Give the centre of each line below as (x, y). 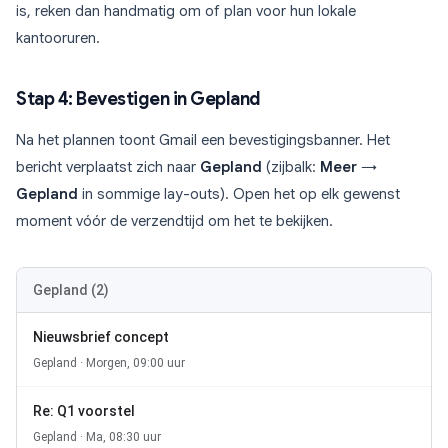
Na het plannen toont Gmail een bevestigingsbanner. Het (203, 140)
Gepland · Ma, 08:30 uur (97, 437)
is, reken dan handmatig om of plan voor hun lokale (186, 11)
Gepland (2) (71, 290)
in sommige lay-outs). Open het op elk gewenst (239, 194)
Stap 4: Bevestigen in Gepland (138, 99)
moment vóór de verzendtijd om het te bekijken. (174, 221)
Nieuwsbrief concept (101, 337)
